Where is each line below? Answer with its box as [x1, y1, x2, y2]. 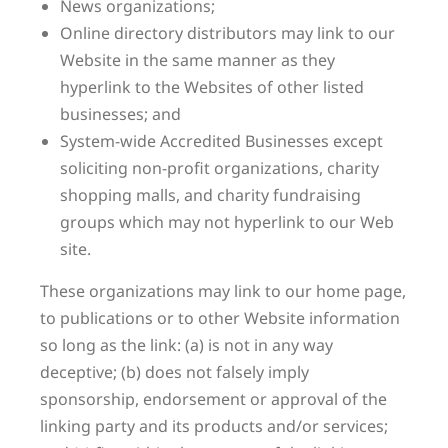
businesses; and [60, 103, 181, 125]
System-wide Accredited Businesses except [60, 130, 383, 152]
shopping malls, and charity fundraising [60, 184, 361, 206]
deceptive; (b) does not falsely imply [40, 361, 309, 383]
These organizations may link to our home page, [40, 280, 406, 302]
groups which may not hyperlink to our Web [60, 211, 394, 233]
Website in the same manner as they [60, 49, 335, 71]
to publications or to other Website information [40, 307, 400, 329]
